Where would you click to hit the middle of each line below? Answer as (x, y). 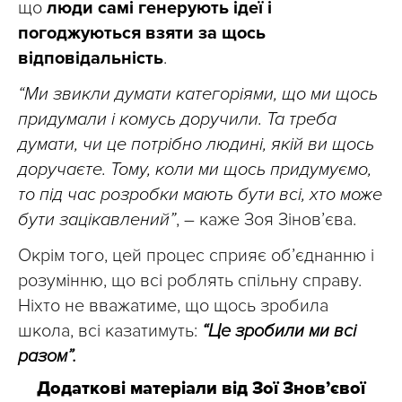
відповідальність (91, 58)
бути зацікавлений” (97, 219)
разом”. (47, 356)
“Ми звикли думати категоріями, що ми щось (198, 94)
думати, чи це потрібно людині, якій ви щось (196, 144)
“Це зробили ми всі (279, 331)
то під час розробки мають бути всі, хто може (200, 194)
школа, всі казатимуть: (110, 331)
